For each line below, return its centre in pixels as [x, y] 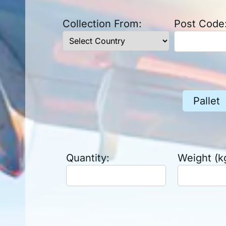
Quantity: [88, 158]
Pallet [206, 101]
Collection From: [102, 24]
